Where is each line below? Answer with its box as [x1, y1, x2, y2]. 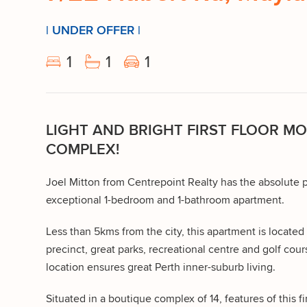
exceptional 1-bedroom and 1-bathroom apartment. [46, 193, 284, 206]
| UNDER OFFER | [46, 23, 140, 37]
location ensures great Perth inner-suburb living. [46, 260, 275, 273]
